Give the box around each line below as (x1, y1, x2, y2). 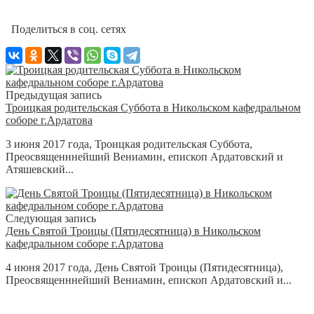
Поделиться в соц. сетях (6, 22, 126, 35)
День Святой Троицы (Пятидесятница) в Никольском (6, 224, 261, 237)
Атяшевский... (6, 163, 74, 175)
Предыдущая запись (6, 88, 102, 101)
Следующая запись (6, 212, 96, 224)
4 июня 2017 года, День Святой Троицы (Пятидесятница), (6, 261, 283, 273)
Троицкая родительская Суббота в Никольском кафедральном (6, 101, 301, 114)
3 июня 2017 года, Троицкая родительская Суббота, (6, 137, 252, 150)
